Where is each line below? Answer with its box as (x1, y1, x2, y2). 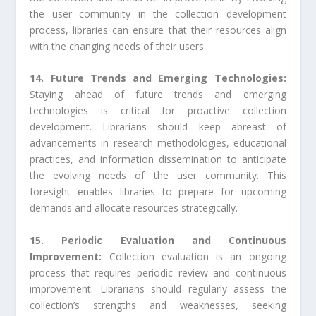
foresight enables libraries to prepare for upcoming (30, 185, 286, 199)
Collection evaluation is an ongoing (109, 249, 286, 263)
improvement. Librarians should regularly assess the (30, 281, 286, 296)
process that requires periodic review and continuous (30, 265, 286, 279)
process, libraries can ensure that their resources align (30, 23, 286, 37)
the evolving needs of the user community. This (30, 169, 286, 183)
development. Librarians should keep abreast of (30, 120, 286, 134)
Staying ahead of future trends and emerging (30, 87, 286, 102)
